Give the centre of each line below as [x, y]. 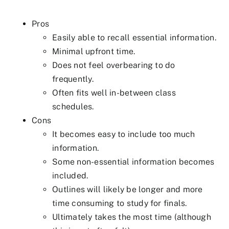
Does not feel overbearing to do [114, 65]
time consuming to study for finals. [120, 203]
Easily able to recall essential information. [134, 38]
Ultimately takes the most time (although [132, 217]
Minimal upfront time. [94, 52]
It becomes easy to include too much [124, 134]
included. [70, 176]
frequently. [73, 79]
